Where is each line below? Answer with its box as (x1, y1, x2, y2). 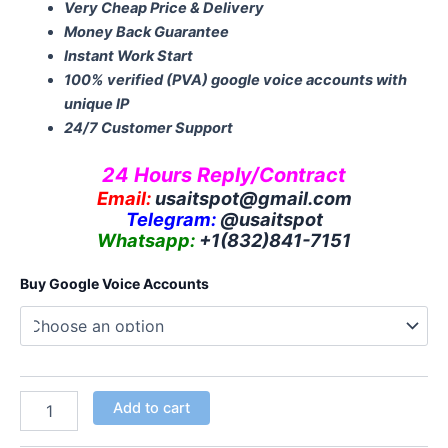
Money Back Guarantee (63, 23, 229, 42)
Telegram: (125, 208, 216, 231)
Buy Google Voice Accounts (20, 274, 209, 292)
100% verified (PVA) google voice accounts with (63, 71, 407, 90)
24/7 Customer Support (63, 119, 233, 138)
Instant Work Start (63, 47, 193, 66)
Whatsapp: (97, 229, 195, 252)
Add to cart (112, 399, 190, 418)
